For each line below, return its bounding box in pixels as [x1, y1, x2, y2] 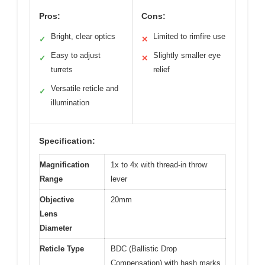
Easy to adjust [51, 50, 101, 60]
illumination [51, 98, 89, 107]
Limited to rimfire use [153, 31, 225, 41]
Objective [40, 195, 74, 204]
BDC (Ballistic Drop [111, 244, 177, 253]
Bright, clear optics [51, 31, 115, 41]
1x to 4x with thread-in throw [111, 160, 207, 169]
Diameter [40, 223, 72, 232]
